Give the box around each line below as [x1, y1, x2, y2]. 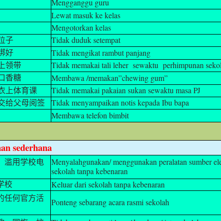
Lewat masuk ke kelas [51, 9, 121, 20]
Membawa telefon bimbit [51, 110, 129, 120]
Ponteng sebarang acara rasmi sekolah [51, 196, 169, 207]
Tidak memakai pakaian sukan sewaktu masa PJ [51, 84, 201, 95]
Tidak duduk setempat [51, 34, 121, 45]
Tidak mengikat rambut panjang [51, 47, 151, 58]
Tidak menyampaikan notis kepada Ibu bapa [51, 97, 189, 108]
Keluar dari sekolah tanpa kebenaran [51, 179, 165, 189]
